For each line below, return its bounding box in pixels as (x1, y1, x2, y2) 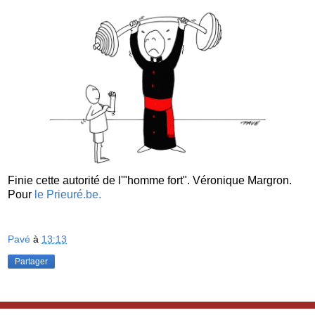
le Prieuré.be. (34, 188, 101, 200)
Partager (15, 256, 48, 266)
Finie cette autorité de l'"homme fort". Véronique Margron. (8, 174, 292, 186)
